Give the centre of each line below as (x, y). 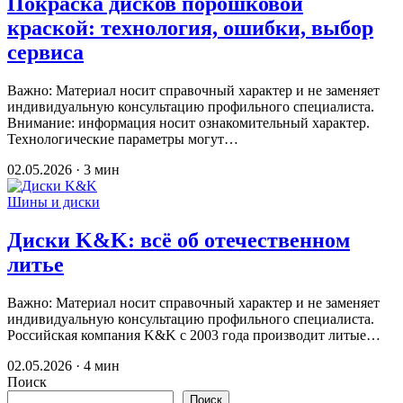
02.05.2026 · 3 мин (63, 169)
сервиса (45, 52)
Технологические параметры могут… (123, 139)
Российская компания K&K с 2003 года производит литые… (194, 335)
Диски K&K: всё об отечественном (179, 240)
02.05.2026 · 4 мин (63, 365)
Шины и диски (54, 201)
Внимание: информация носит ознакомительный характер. (188, 122)
